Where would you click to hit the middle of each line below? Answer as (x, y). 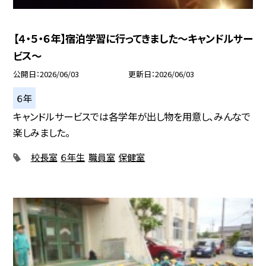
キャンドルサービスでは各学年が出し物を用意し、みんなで (132, 117)
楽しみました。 (42, 133)
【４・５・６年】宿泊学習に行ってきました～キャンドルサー (133, 39)
